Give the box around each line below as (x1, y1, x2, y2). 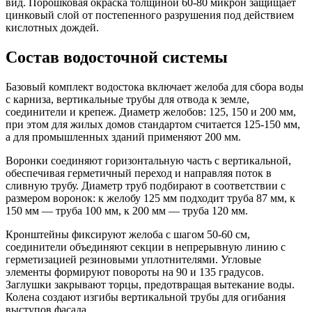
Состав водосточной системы (6, 48, 228, 67)
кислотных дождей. (6, 22, 99, 34)
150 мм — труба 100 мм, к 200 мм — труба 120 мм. (6, 204, 248, 217)
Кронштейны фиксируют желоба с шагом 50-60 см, (6, 228, 250, 240)
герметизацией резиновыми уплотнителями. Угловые (6, 253, 261, 265)
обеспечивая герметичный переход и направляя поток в (6, 166, 272, 179)
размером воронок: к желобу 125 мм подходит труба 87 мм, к (6, 192, 295, 204)
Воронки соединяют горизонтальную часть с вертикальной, (6, 154, 291, 166)
